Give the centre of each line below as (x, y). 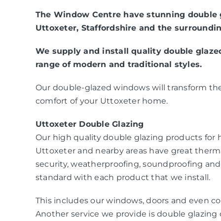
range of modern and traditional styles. (119, 64)
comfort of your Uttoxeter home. (102, 101)
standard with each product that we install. (123, 177)
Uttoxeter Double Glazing (90, 124)
